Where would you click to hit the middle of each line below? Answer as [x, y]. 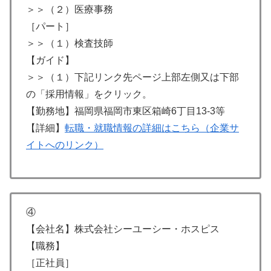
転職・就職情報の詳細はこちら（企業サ [152, 128]
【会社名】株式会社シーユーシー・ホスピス [123, 229]
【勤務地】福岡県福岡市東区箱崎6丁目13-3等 [126, 111]
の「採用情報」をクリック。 [89, 94]
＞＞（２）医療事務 [70, 10]
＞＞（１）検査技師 [70, 44]
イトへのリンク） [65, 145]
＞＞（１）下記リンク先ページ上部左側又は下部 [132, 77]
